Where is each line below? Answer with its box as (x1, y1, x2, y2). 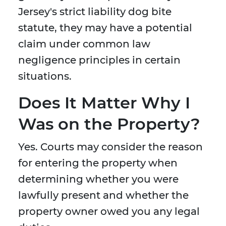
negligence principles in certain (18, 54, 181, 67)
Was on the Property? (18, 114, 200, 134)
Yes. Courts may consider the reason (18, 141, 203, 153)
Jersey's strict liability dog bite (18, 6, 172, 18)
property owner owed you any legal (18, 205, 200, 218)
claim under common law (18, 38, 150, 50)
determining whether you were (18, 173, 179, 186)
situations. (18, 70, 72, 83)
